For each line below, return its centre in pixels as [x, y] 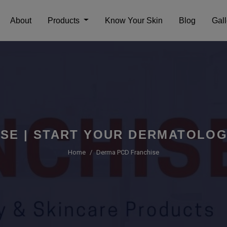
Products [65, 20]
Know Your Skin [134, 20]
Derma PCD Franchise [128, 152]
